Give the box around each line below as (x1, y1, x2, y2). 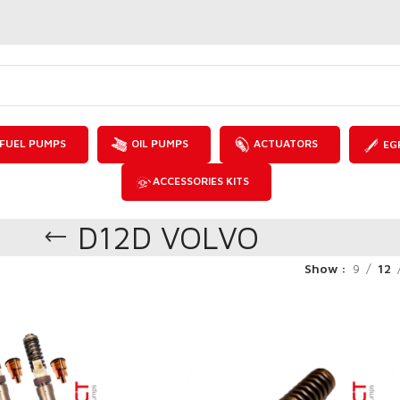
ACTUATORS (251, 137, 318, 151)
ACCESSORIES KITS (152, 174, 249, 188)
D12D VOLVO (77, 219, 259, 256)
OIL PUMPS (129, 137, 188, 151)
